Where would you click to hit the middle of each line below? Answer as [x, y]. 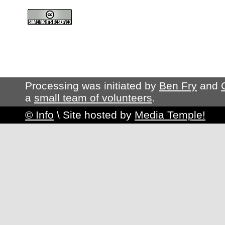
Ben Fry [178, 86]
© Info [39, 115]
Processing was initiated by [92, 86]
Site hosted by [99, 115]
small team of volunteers [93, 98]
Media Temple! [170, 115]
